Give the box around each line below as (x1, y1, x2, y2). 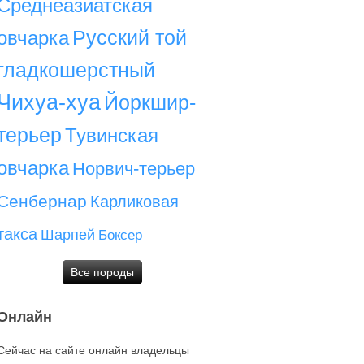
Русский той (72, 26, 187, 49)
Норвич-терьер (72, 158, 195, 179)
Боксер (98, 227, 142, 243)
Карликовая (90, 193, 179, 210)
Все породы (71, 266, 134, 279)
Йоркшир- (104, 91, 196, 114)
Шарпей (41, 227, 95, 243)
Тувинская (65, 124, 158, 146)
